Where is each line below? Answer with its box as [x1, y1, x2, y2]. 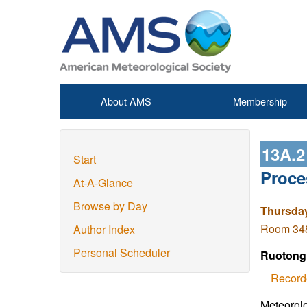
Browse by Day [73, 198, 147, 214]
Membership [232, 94, 287, 108]
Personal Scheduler [73, 245, 170, 260]
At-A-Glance [73, 175, 133, 191]
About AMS [101, 94, 151, 108]
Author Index [73, 221, 135, 237]
